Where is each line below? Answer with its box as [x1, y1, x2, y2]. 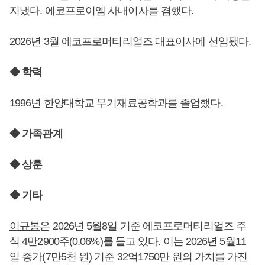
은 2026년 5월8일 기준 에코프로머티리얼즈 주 [40, 219, 247, 232]
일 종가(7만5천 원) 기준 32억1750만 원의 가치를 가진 [9, 250, 248, 263]
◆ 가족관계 [9, 127, 63, 140]
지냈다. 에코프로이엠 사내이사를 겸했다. [9, 4, 194, 17]
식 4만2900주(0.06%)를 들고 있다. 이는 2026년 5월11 [9, 235, 246, 247]
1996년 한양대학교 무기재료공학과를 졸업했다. [9, 96, 223, 109]
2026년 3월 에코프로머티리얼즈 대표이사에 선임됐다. [9, 35, 251, 47]
